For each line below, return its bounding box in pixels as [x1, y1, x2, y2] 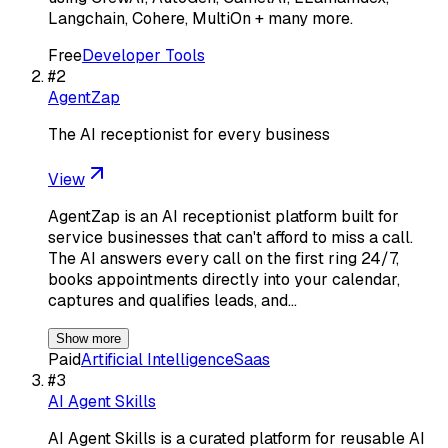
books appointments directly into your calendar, [48, 268, 400, 290]
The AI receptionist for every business [48, 123, 330, 145]
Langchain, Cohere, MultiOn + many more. [48, 7, 353, 29]
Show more [56, 330, 121, 346]
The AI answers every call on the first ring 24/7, [48, 247, 399, 269]
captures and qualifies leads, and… [48, 289, 297, 311]
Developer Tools [82, 44, 205, 66]
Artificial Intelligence [81, 348, 234, 370]
